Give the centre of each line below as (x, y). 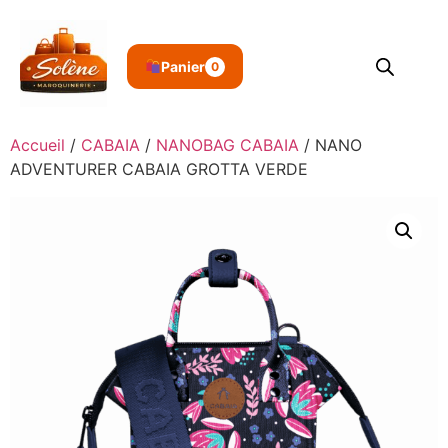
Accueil (37, 145)
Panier (182, 66)
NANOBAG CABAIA (227, 145)
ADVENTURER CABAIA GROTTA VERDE (159, 169)
